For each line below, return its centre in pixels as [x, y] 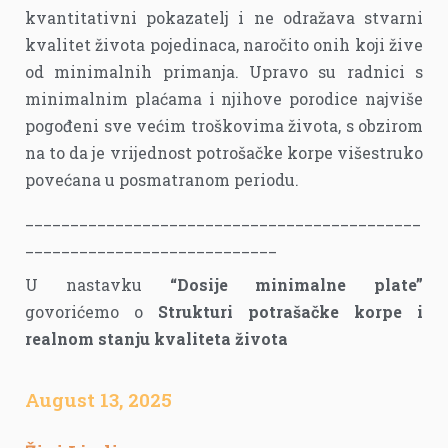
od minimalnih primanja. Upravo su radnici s [224, 72]
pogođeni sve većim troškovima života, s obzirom [224, 126]
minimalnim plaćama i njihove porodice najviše [224, 99]
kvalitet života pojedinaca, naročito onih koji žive [224, 45]
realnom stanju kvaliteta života [156, 339]
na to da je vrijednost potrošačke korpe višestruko [224, 153]
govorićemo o [84, 312]
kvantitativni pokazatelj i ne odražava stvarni [224, 18]
